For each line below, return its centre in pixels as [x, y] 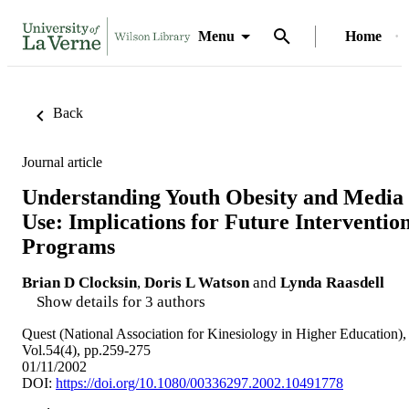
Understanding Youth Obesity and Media [213, 197]
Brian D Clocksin [79, 282]
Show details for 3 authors [121, 301]
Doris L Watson [197, 282]
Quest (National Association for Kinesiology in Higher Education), [214, 333]
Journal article [62, 162]
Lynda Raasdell [332, 282]
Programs [68, 246]
